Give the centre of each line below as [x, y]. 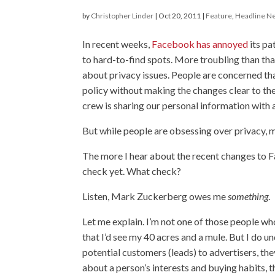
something [248, 196]
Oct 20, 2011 [180, 16]
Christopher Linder [122, 16]
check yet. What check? [132, 171]
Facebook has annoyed [200, 44]
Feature [219, 16]
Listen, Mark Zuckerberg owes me [155, 196]
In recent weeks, [117, 44]
